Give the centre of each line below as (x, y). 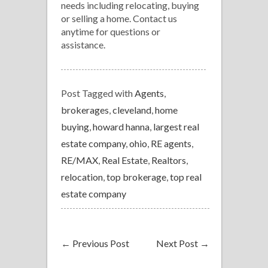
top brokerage (136, 177)
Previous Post (100, 243)
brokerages (85, 110)
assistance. (83, 45)
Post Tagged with (98, 93)
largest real (176, 127)
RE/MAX (80, 160)
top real (186, 177)
